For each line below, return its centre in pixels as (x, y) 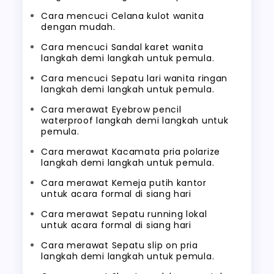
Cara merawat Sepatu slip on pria (120, 245)
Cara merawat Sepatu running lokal (124, 214)
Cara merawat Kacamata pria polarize (131, 152)
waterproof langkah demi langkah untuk (135, 120)
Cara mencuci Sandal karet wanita (122, 47)
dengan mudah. (78, 27)
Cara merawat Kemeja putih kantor (124, 183)
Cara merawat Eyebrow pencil (111, 109)
